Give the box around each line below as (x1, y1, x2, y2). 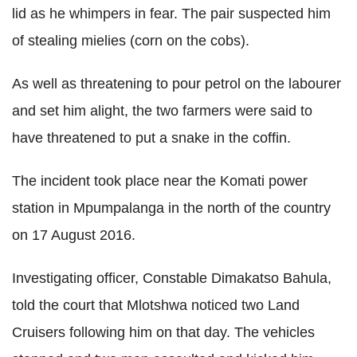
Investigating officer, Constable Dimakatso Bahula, (12, 270, 331, 286)
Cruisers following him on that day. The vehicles (12, 324, 315, 340)
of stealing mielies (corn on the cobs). (12, 33, 249, 49)
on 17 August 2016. (12, 227, 135, 243)
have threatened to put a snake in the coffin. (12, 130, 291, 146)
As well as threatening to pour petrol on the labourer (12, 76, 341, 92)
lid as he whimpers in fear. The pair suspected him (12, 6, 331, 22)
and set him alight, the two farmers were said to (12, 103, 312, 119)
